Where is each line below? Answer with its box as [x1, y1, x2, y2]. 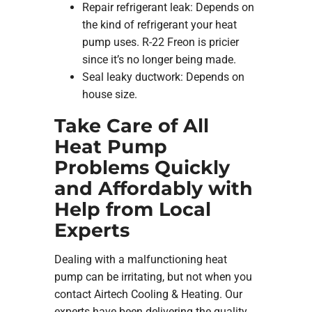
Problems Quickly [54, 156, 230, 180]
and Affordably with [54, 177, 253, 201]
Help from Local [54, 198, 211, 221]
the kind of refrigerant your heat [81, 18, 237, 32]
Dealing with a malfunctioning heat [54, 252, 227, 266]
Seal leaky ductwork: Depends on [81, 70, 244, 84]
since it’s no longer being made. [81, 53, 236, 67]
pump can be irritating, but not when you [54, 270, 252, 283]
